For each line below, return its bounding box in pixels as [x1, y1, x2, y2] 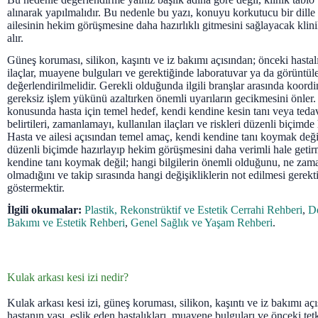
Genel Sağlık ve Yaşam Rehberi [131, 216, 273, 229]
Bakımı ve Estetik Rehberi [7, 216, 125, 229]
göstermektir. [7, 181, 65, 194]
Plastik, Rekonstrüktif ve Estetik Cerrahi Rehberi [84, 203, 302, 216]
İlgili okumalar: [7, 203, 82, 216]
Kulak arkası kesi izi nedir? [7, 270, 128, 283]
